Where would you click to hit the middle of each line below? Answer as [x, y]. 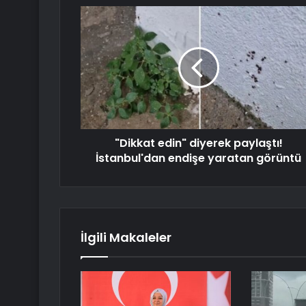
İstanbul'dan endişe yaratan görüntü [198, 158]
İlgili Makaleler [126, 238]
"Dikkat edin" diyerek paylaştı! [198, 143]
